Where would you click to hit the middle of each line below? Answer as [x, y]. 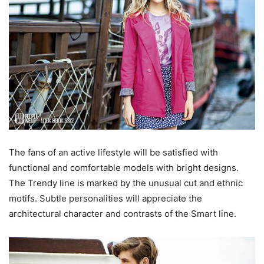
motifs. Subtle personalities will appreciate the [105, 199]
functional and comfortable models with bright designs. [124, 168]
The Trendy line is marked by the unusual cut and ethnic [126, 183]
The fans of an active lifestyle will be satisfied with [113, 153]
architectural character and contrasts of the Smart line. [123, 214]
